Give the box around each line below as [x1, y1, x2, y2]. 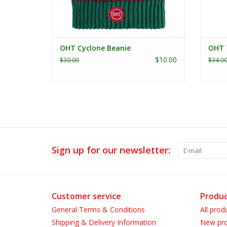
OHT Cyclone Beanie [60, 43, 131, 53]
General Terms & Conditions [52, 205, 145, 215]
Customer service [52, 191, 121, 202]
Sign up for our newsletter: [52, 144, 170, 157]
